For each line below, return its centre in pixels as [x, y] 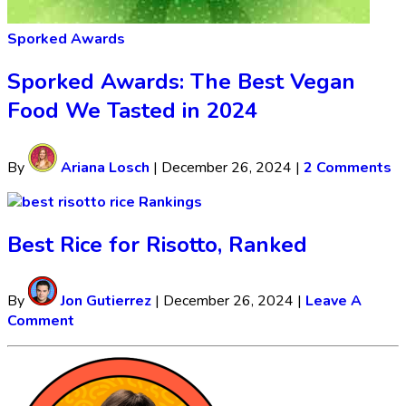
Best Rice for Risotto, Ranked [157, 244]
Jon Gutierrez [104, 301]
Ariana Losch [103, 167]
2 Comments [348, 167]
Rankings [170, 202]
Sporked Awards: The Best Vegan [181, 81]
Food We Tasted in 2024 [132, 110]
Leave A [333, 301]
